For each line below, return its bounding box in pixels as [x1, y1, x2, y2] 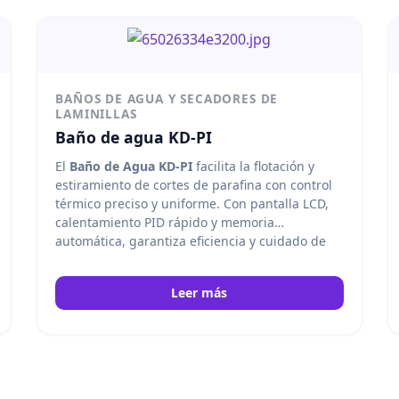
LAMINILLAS [55, 104, 137, 122]
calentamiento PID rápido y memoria [55, 213, 275, 231]
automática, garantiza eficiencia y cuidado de [55, 232, 327, 249]
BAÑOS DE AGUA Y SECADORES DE [55, 89, 279, 107]
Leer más [171, 283, 228, 301]
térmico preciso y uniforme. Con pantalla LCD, [55, 194, 330, 212]
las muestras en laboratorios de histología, [55, 250, 312, 268]
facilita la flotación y [192, 157, 315, 175]
